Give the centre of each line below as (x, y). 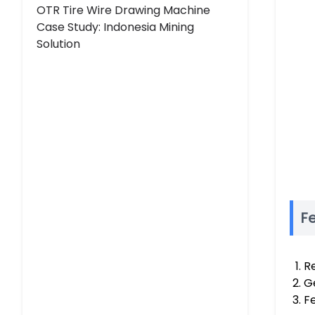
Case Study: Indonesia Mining (115, 27)
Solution (58, 44)
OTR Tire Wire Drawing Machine (123, 10)
